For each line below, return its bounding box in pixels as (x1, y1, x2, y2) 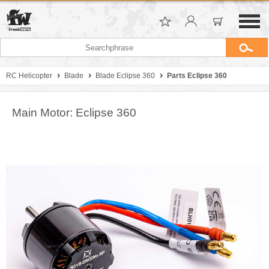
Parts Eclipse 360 (167, 71, 227, 80)
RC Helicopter (6, 71, 52, 80)
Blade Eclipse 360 (95, 71, 155, 80)
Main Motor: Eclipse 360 (12, 106, 136, 119)
